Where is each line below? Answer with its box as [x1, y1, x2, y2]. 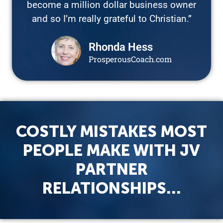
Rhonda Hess [89, 40, 153, 53]
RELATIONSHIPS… [42, 178, 181, 198]
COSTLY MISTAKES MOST [16, 121, 207, 141]
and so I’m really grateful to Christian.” [31, 12, 192, 24]
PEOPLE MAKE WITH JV [23, 140, 200, 160]
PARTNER [75, 159, 148, 179]
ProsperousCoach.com [89, 53, 172, 64]
